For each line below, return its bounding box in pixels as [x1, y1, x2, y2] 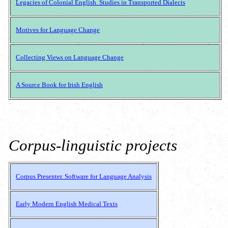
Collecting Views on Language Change [16, 53, 124, 62]
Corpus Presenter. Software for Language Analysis [16, 172, 152, 180]
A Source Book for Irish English [16, 81, 103, 89]
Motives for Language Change [16, 26, 100, 34]
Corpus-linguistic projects [9, 136, 177, 155]
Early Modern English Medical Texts [16, 199, 118, 208]
